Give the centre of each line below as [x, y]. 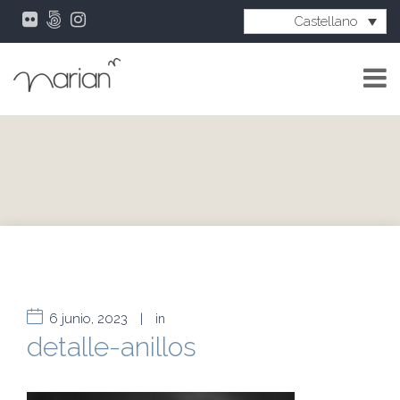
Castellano [326, 21]
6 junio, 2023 [88, 319]
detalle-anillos [112, 347]
